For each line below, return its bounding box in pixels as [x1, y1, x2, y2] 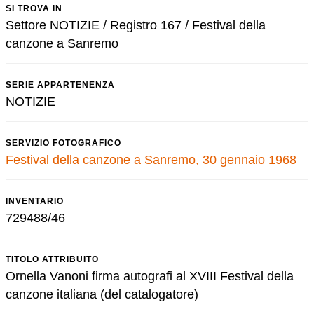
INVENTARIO [6, 196, 64, 206]
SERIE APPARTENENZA [6, 80, 115, 90]
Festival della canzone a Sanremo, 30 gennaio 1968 [6, 153, 296, 167]
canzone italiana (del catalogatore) [6, 287, 198, 301]
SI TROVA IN [6, 4, 62, 13]
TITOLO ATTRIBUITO [6, 254, 99, 264]
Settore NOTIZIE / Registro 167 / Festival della [6, 18, 266, 32]
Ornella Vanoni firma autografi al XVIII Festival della [6, 269, 294, 283]
